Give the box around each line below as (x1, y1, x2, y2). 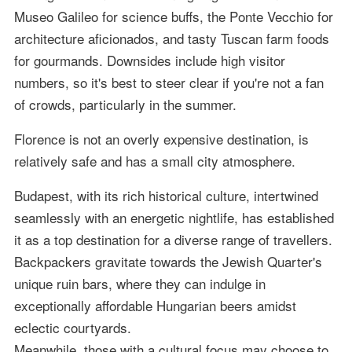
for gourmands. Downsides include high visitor (13, 50, 285, 71)
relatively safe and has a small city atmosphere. (13, 151, 295, 171)
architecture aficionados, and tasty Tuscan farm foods (13, 28, 329, 49)
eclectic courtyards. (13, 317, 131, 338)
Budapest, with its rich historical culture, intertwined (13, 185, 318, 206)
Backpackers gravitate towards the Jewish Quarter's (13, 251, 322, 272)
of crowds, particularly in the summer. (13, 94, 236, 115)
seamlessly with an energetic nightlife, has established (13, 207, 334, 228)
